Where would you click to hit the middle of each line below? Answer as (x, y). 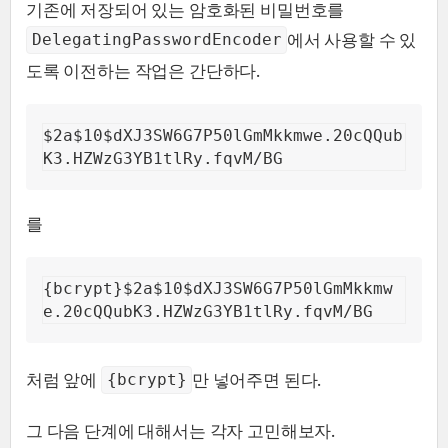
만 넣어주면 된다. (257, 379)
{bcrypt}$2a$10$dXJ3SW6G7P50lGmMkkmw (218, 288)
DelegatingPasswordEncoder (156, 40)
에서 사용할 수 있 (352, 39)
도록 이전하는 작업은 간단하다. (143, 70)
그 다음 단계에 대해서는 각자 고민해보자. (181, 430)
